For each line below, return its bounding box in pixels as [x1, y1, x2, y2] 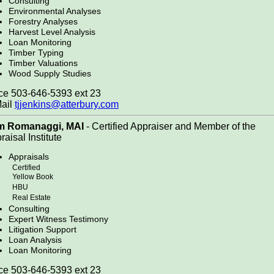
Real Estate [9, 193, 51, 204]
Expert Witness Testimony [9, 214, 108, 224]
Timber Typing [9, 48, 64, 58]
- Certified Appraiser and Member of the [84, 120, 256, 131]
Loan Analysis [9, 235, 62, 245]
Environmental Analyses [9, 6, 101, 17]
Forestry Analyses [9, 17, 78, 27]
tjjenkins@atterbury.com [15, 98, 119, 109]
